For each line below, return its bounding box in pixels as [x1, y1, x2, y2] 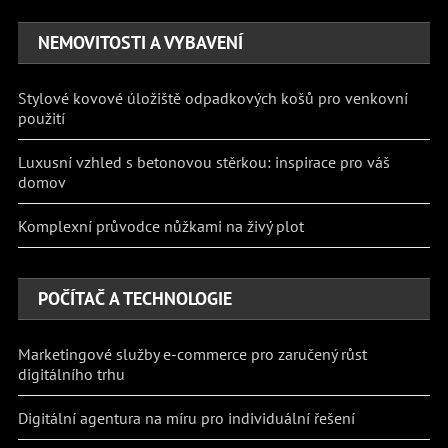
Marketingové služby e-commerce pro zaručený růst [18, 343, 368, 364]
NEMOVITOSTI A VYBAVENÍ [38, 30, 244, 54]
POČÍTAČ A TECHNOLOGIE [38, 286, 233, 310]
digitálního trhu [18, 363, 126, 384]
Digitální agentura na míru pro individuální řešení [18, 407, 356, 428]
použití [18, 107, 66, 128]
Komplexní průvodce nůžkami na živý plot [18, 215, 305, 236]
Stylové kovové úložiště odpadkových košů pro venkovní [18, 87, 409, 108]
